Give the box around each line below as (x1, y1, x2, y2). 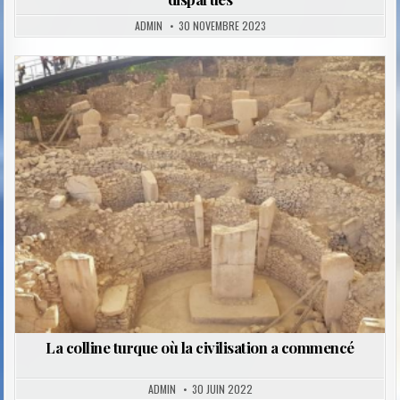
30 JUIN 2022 (191, 380, 253, 396)
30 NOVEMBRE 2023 (178, 18, 266, 34)
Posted (155, 93, 196, 107)
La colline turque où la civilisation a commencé (46, 337, 354, 357)
